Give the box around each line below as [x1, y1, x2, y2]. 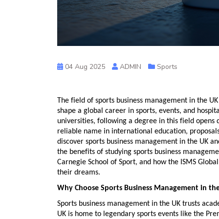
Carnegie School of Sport [57, 158, 135, 167]
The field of [57, 97, 95, 105]
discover [57, 138, 86, 146]
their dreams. [57, 169, 100, 177]
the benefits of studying [57, 148, 133, 156]
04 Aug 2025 [63, 62, 105, 71]
